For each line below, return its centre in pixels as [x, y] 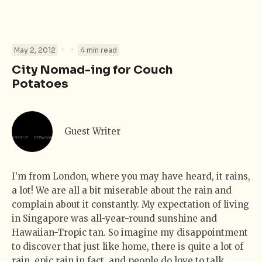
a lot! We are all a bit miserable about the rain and [122, 190]
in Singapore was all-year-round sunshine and [114, 218]
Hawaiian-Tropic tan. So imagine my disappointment [130, 232]
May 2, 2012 [35, 50]
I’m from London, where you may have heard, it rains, [131, 176]
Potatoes [40, 84]
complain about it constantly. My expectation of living [130, 204]
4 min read [99, 50]
